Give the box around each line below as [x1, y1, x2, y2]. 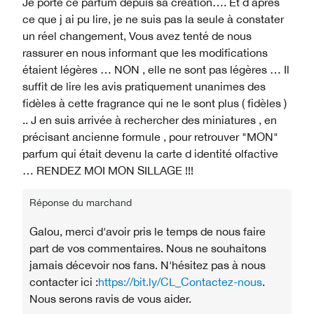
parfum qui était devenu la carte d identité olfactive [22, 146, 278, 160]
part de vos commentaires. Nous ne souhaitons [29, 241, 266, 254]
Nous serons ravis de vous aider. [29, 292, 191, 305]
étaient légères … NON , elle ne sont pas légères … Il [22, 62, 289, 76]
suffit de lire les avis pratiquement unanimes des [22, 79, 266, 93]
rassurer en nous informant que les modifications [22, 46, 268, 59]
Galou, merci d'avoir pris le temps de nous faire [29, 224, 266, 238]
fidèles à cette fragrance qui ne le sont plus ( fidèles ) [22, 96, 287, 109]
